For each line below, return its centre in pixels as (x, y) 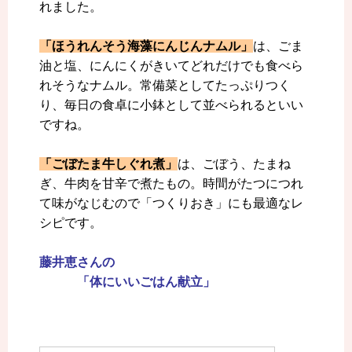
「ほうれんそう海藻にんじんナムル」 (146, 46)
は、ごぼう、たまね (234, 164)
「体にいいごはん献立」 (127, 282)
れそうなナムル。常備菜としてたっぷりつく (165, 86)
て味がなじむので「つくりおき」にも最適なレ (171, 203)
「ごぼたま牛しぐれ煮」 (108, 164)
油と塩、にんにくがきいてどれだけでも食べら (171, 66)
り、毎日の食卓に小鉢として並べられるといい (171, 105)
